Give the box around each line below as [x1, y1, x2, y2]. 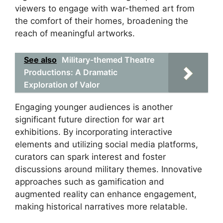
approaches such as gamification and [15, 176, 164, 187]
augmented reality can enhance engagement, [15, 189, 197, 199]
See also [24, 54, 57, 65]
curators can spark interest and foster [15, 151, 166, 162]
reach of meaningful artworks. [15, 28, 135, 38]
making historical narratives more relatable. [15, 201, 188, 212]
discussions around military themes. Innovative [15, 164, 202, 174]
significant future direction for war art [15, 114, 164, 124]
